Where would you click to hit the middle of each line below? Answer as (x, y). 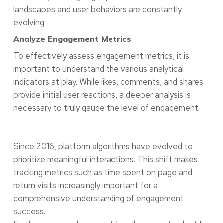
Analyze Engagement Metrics (72, 39)
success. (29, 211)
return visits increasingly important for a (85, 185)
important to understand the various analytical (98, 69)
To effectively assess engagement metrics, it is (101, 56)
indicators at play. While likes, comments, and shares (108, 82)
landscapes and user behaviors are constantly (97, 10)
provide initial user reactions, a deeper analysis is (102, 95)
